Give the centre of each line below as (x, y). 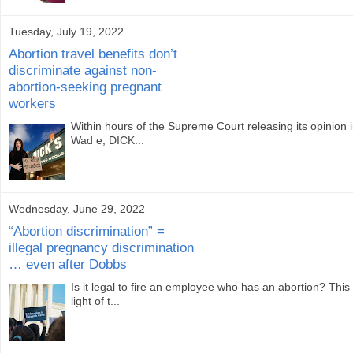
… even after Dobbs (68, 264)
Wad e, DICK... (108, 141)
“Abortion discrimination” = (87, 231)
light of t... (96, 301)
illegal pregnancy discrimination (101, 248)
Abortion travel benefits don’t (93, 54)
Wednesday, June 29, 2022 (77, 208)
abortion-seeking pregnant (85, 87)
